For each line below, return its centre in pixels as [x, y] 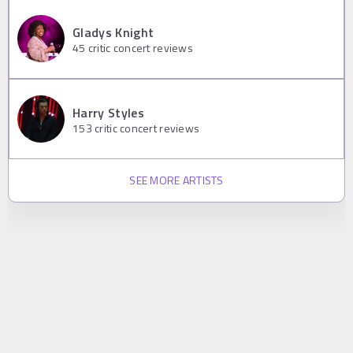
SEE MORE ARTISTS [176, 180]
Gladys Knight [113, 32]
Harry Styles [108, 112]
